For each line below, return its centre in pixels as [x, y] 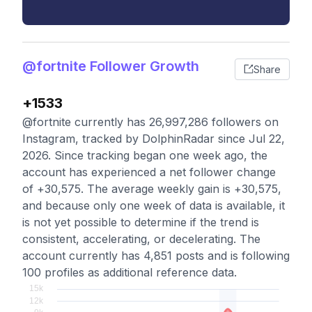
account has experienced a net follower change [149, 172]
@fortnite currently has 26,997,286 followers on [150, 122]
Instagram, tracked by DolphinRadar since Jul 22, [154, 139]
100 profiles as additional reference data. [130, 272]
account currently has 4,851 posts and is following [156, 256]
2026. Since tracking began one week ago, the [145, 155]
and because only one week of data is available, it [154, 205]
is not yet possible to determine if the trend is [141, 222]
